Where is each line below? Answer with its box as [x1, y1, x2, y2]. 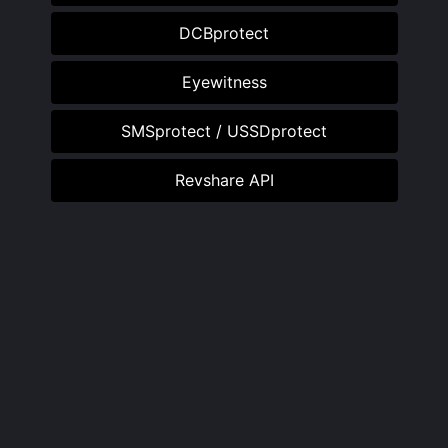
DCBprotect [179, 23, 269, 44]
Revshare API [174, 170, 274, 191]
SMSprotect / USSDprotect [121, 121, 327, 142]
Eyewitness [181, 72, 267, 93]
